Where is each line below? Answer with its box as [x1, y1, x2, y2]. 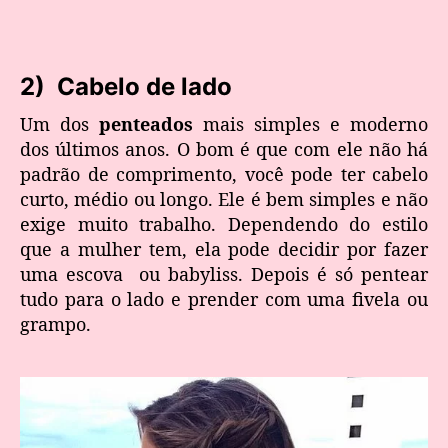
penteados [99, 111, 193, 136]
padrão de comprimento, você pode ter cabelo [20, 161, 428, 186]
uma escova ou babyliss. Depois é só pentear [20, 261, 428, 286]
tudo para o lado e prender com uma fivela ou [20, 286, 428, 311]
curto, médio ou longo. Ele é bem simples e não [20, 186, 428, 211]
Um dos [20, 111, 99, 136]
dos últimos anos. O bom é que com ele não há [20, 136, 428, 161]
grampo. [20, 311, 91, 336]
